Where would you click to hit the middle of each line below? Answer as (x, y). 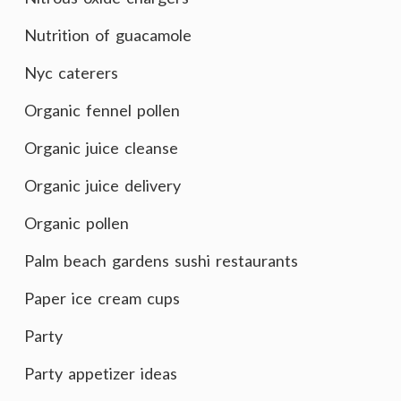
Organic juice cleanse (101, 148)
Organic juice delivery (102, 185)
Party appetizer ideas (101, 373)
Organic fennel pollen (102, 110)
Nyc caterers (71, 73)
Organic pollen (77, 223)
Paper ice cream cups (102, 298)
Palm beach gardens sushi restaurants (161, 260)
